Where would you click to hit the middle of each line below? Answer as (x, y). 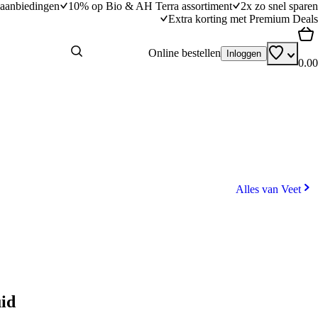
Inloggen (244, 53)
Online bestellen (185, 53)
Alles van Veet (268, 189)
